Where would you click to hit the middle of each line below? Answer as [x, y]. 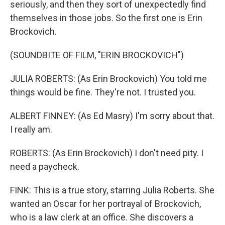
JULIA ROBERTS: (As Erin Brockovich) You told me [108, 79]
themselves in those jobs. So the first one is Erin [106, 18]
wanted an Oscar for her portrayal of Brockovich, [105, 204]
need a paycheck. [45, 166]
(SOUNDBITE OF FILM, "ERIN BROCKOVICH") [97, 55]
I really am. [31, 129]
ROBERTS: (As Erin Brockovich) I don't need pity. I [107, 153]
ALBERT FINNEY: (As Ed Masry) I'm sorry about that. [112, 116]
